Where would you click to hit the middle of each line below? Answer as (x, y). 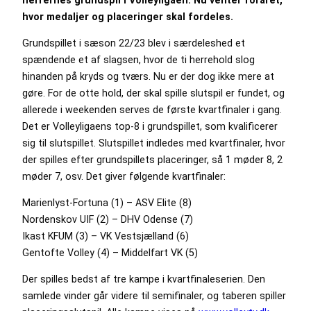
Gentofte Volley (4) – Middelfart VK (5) (111, 253)
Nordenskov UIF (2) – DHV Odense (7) (109, 220)
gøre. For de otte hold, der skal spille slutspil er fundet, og (153, 93)
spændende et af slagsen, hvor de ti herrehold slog (138, 59)
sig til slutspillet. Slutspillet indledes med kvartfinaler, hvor (154, 143)
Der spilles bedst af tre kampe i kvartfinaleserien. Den (144, 279)
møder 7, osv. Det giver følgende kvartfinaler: (125, 176)
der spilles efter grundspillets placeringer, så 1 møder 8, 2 (152, 159)
